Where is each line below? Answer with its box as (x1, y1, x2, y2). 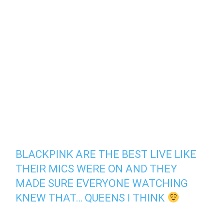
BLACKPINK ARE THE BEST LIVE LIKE (15, 148, 197, 161)
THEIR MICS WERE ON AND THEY (15, 163, 178, 175)
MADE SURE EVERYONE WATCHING (15, 177, 188, 190)
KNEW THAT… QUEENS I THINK (15, 192, 168, 204)
